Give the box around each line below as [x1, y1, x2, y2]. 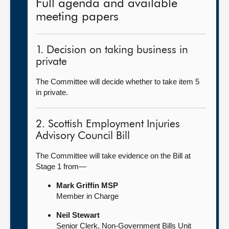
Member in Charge [56, 192, 119, 200]
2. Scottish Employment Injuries [36, 119, 180, 130]
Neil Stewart [56, 211, 100, 219]
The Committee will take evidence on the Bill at [36, 151, 191, 160]
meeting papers [36, 11, 119, 23]
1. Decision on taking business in [36, 45, 188, 56]
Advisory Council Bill [36, 131, 130, 142]
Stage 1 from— [36, 162, 86, 171]
